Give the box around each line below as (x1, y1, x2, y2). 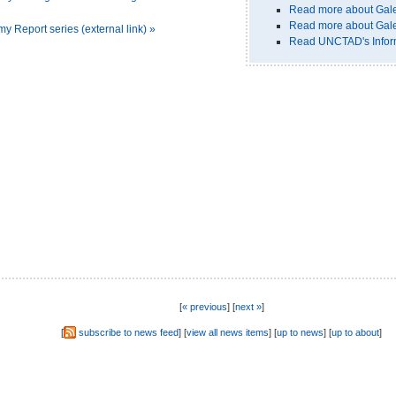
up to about (331, 327, 379, 339)
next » (234, 301, 262, 313)
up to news (277, 327, 324, 339)
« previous (181, 301, 227, 313)
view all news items (187, 327, 269, 339)
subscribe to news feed (79, 327, 179, 339)
